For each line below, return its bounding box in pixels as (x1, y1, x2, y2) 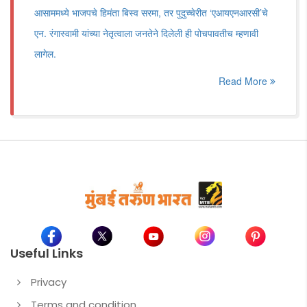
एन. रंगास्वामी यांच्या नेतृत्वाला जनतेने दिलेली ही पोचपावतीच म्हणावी (34, 26, 258, 40)
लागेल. (34, 47, 56, 60)
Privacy (31, 274, 66, 289)
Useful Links (10, 244, 83, 262)
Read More (219, 74, 270, 88)
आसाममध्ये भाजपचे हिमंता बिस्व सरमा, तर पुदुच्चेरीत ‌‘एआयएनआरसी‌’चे (34, 5, 268, 19)
